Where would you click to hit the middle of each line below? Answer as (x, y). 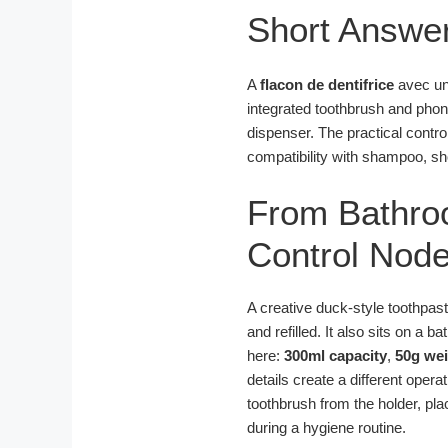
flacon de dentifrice (327, 85)
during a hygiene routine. (326, 427)
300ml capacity (335, 355)
